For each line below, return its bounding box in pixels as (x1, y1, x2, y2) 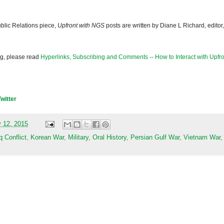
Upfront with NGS (57, 22, 104, 29)
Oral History (92, 133, 126, 141)
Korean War (30, 133, 64, 141)
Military (68, 133, 88, 141)
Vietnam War (183, 133, 220, 141)
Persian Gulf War (130, 133, 179, 141)
